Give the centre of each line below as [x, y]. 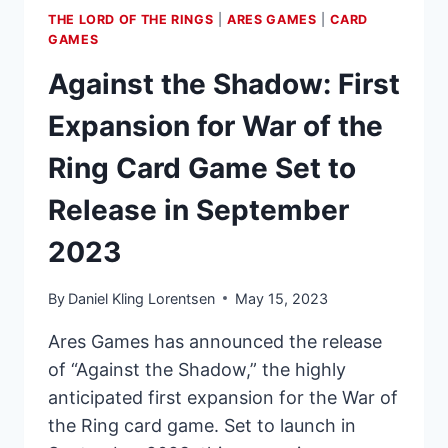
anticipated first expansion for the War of [223, 397]
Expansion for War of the [215, 125]
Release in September [198, 209]
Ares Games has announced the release [215, 341]
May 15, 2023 [282, 298]
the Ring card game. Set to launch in [202, 425]
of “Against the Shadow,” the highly [197, 369]
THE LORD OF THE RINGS [131, 19]
